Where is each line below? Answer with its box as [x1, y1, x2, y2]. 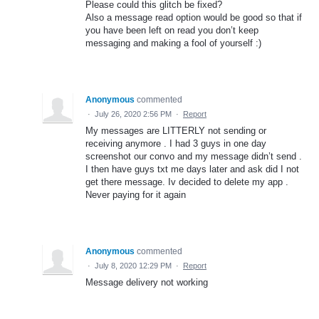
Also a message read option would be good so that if [85, 11, 302, 23]
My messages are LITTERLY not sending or [85, 125, 266, 136]
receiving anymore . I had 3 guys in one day [85, 137, 266, 149]
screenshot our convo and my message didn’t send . [85, 150, 302, 162]
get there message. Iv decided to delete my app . [85, 176, 288, 187]
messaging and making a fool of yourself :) [85, 37, 261, 48]
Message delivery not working [85, 276, 208, 288]
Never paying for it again [85, 189, 186, 200]
